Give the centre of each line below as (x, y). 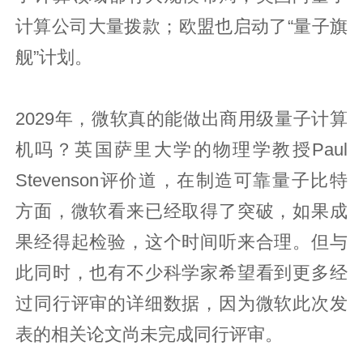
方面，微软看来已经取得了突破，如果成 (181, 211)
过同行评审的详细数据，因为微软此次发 (181, 303)
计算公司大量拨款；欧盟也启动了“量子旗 (181, 26)
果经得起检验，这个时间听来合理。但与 (181, 242)
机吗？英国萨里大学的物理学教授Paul (181, 149)
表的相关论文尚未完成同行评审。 (149, 334)
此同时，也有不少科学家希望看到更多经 (181, 273)
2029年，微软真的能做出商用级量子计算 (181, 119)
